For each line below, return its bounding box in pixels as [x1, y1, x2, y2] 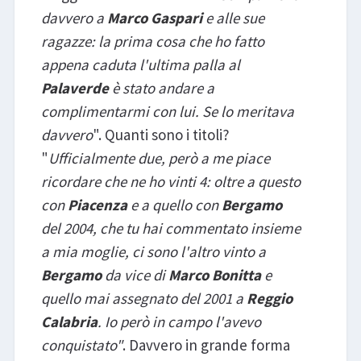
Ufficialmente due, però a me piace [48, 148, 270, 168]
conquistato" [40, 335, 122, 355]
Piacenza [64, 195, 127, 215]
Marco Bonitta [168, 265, 261, 285]
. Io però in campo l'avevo [97, 312, 261, 332]
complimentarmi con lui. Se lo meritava [40, 102, 294, 122]
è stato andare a [111, 78, 214, 98]
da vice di [101, 265, 168, 285]
